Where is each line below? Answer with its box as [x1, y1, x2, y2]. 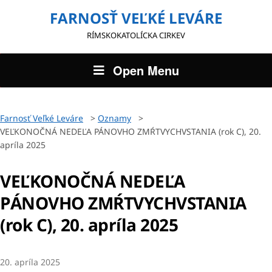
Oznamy [98, 112, 131, 124]
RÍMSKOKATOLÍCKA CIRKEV [87, 30, 185, 41]
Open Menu [112, 61, 179, 79]
